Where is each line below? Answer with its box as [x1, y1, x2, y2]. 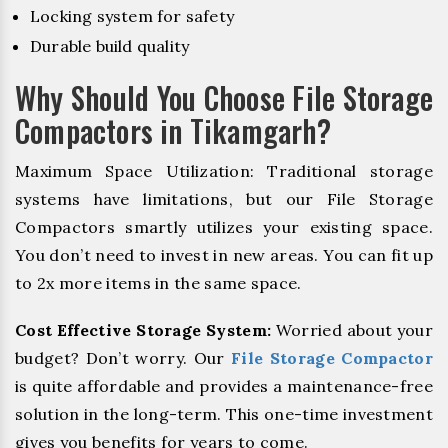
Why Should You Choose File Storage [15, 75, 433, 121]
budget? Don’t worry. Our [15, 348, 232, 369]
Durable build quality [30, 36, 190, 57]
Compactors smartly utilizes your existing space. [15, 217, 433, 238]
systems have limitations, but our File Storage [15, 189, 433, 210]
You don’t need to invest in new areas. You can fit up [15, 245, 433, 266]
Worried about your [271, 320, 434, 341]
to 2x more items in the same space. [15, 273, 302, 294]
